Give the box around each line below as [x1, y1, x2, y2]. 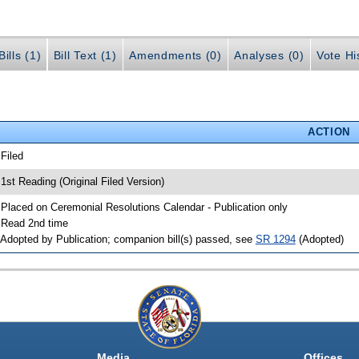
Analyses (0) [234, 48, 305, 62]
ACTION [307, 125, 350, 138]
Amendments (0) [129, 48, 222, 62]
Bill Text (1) [53, 48, 117, 62]
